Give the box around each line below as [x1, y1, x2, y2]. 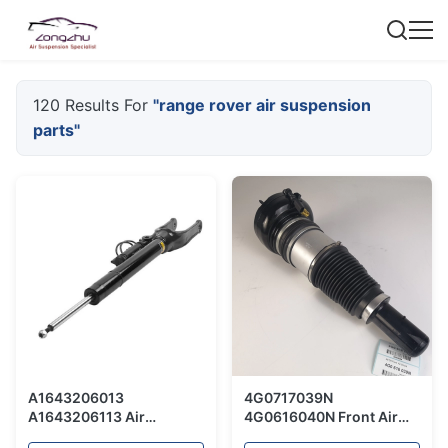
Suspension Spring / [28, 427, 167, 444]
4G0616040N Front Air [244, 408, 398, 425]
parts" [33, 120, 80, 140]
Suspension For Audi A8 [244, 427, 408, 444]
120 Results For [33, 95, 153, 115]
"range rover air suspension [153, 95, 371, 115]
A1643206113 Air [28, 408, 145, 425]
